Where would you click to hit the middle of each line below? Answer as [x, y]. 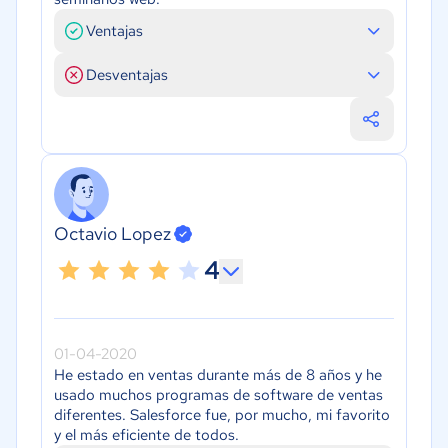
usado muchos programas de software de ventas [218, 395]
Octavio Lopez [112, 234]
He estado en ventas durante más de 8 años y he [218, 375]
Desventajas [127, 74]
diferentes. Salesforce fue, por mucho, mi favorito [222, 415]
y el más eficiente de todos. [146, 435]
